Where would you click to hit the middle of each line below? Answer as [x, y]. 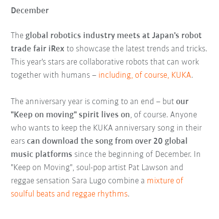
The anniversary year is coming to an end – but [93, 102]
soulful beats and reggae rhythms [69, 195]
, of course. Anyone [164, 115]
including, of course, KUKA [145, 76]
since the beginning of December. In [137, 155]
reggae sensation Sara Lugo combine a [79, 181]
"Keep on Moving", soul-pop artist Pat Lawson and [97, 168]
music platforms [42, 155]
